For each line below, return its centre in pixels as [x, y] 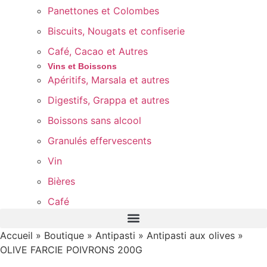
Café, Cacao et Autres [98, 51]
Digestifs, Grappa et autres [108, 100]
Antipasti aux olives [191, 235]
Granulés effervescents [100, 140]
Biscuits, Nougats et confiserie [116, 31]
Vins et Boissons [82, 66]
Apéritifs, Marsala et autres [108, 80]
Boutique [64, 235]
